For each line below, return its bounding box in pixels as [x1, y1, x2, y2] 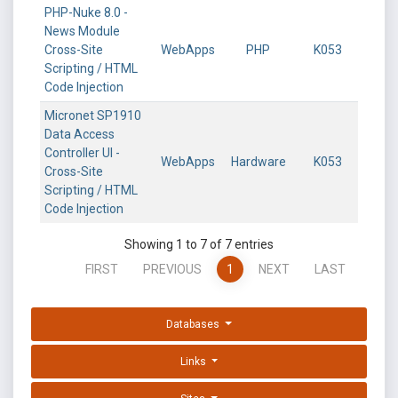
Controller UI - [44, 146, 120, 160]
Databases [166, 318, 223, 330]
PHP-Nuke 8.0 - [44, 5, 128, 20]
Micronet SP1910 [44, 108, 141, 123]
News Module [44, 24, 120, 38]
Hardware [230, 155, 286, 169]
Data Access [44, 127, 115, 141]
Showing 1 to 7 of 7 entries [124, 237, 274, 251]
